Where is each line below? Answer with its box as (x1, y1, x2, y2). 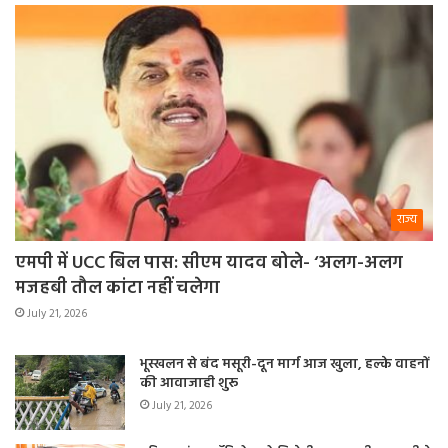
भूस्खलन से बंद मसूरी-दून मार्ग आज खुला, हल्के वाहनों (140, 352, 429, 376)
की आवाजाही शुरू (140, 371, 238, 395)
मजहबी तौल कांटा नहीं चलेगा (15, 273, 220, 303)
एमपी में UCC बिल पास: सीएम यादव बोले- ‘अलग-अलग (15, 248, 403, 278)
